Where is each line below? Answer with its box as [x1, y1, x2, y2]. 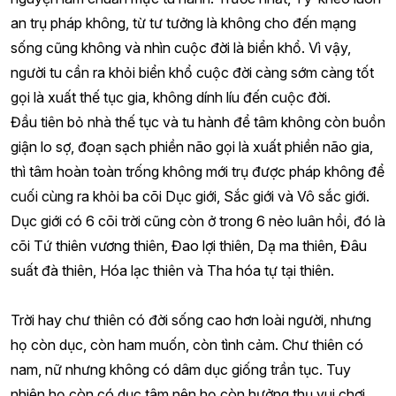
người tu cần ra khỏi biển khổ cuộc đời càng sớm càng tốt [11, 64, 374, 81]
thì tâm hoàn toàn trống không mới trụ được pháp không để [11, 163, 385, 180]
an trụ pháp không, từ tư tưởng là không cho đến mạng [11, 14, 356, 32]
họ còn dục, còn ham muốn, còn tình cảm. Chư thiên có [11, 336, 363, 354]
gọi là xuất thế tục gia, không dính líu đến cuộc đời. [11, 88, 331, 106]
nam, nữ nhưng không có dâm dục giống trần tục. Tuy [11, 361, 351, 378]
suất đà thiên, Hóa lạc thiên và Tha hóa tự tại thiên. [11, 262, 334, 279]
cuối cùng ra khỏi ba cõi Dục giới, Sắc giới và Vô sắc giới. [11, 187, 369, 205]
